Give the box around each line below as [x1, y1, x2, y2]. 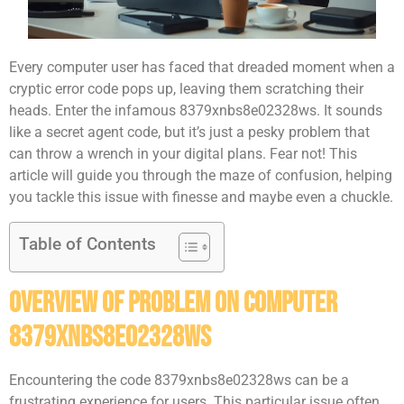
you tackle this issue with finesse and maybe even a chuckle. [9, 188, 393, 207]
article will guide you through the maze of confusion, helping [9, 167, 392, 185]
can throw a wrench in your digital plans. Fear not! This [9, 145, 357, 163]
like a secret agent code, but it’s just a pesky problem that [9, 124, 370, 142]
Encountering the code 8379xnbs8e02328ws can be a [9, 371, 349, 389]
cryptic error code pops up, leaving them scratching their [9, 80, 363, 98]
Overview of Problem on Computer [9, 285, 337, 321]
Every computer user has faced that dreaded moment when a [9, 59, 395, 77]
